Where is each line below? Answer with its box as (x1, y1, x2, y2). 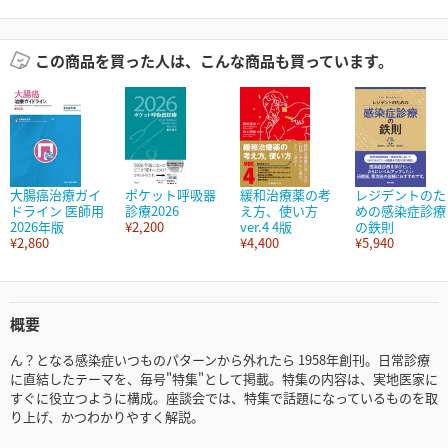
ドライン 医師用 (10, 201, 104, 221)
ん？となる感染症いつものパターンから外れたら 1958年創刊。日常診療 (10, 350, 430, 370)
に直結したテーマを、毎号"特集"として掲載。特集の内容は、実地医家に (10, 369, 438, 389)
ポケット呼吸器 (125, 185, 216, 205)
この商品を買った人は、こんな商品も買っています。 (34, 50, 393, 72)
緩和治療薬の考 (240, 185, 331, 205)
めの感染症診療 (355, 201, 446, 221)
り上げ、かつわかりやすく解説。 (10, 407, 204, 427)
